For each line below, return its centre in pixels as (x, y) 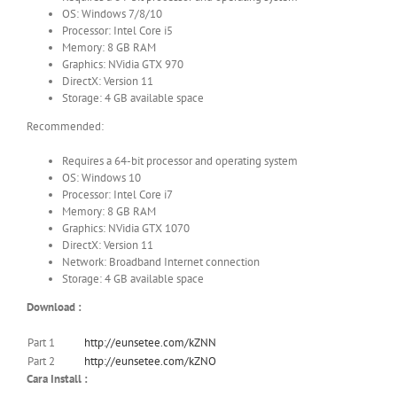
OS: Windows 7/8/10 (112, 13)
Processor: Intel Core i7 (117, 194)
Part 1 (41, 342)
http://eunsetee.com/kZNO (152, 361)
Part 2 (41, 361)
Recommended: (65, 126)
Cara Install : (57, 378)
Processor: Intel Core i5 (117, 30)
